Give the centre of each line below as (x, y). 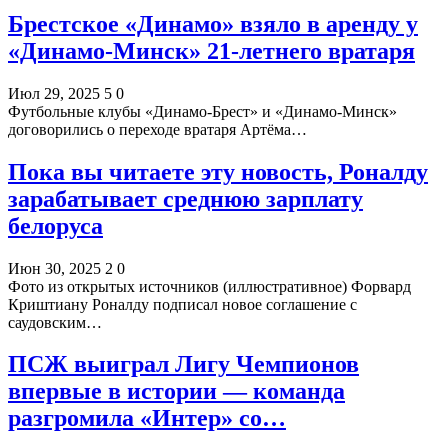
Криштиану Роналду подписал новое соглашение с (182, 304)
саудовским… (55, 322)
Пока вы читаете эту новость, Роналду (218, 171)
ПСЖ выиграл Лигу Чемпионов (183, 364)
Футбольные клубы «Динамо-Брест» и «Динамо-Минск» (202, 111)
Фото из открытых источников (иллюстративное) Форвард (209, 286)
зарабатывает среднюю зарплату (185, 198)
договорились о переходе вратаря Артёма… (157, 129)
